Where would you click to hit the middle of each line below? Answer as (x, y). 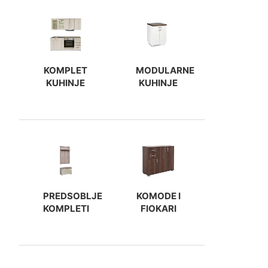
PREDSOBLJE (73, 196)
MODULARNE (165, 70)
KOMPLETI (66, 208)
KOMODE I (158, 196)
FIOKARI (158, 208)
